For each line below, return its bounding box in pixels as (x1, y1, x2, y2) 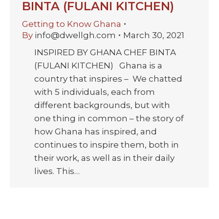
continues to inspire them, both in (34, 139, 179, 150)
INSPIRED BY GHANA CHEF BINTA (34, 47, 176, 57)
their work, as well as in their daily (34, 153, 175, 163)
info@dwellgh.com (35, 30, 116, 40)
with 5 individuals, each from (34, 87, 155, 97)
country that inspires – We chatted (34, 73, 182, 84)
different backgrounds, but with (34, 100, 170, 110)
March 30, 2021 (123, 30, 184, 40)
